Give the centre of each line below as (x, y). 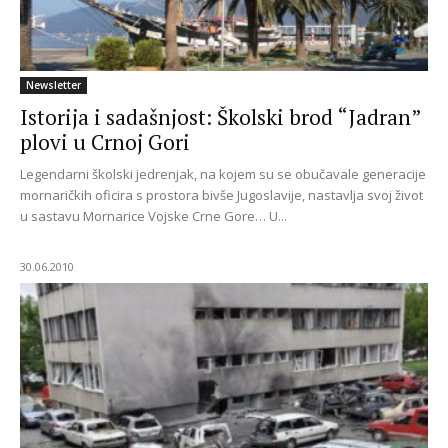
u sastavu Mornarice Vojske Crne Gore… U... (153, 216)
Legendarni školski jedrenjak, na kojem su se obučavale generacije (223, 174)
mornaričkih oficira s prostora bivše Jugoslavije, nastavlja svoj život (221, 195)
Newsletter (53, 85)
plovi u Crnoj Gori (105, 142)
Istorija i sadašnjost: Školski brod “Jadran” (220, 117)
